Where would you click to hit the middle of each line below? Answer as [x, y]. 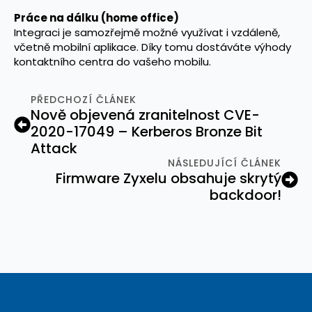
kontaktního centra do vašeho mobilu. [112, 61]
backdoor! [245, 195]
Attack [54, 148]
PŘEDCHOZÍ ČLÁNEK [84, 99]
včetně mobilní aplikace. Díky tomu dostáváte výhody [153, 47]
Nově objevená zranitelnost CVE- [145, 115]
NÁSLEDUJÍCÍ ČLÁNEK [225, 163]
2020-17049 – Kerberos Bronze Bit [147, 131]
